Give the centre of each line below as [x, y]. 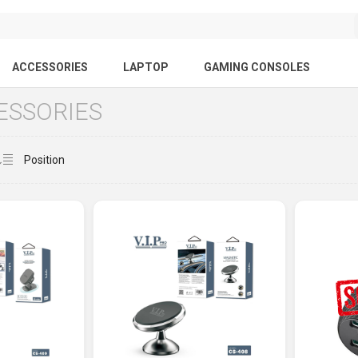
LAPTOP [145, 68]
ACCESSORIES [50, 68]
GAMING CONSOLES [257, 68]
